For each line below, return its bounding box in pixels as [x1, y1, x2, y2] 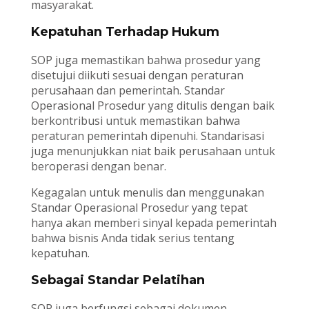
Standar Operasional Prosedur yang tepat [30, 200, 248, 216]
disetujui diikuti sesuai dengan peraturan [30, 68, 243, 83]
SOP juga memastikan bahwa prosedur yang [30, 52, 261, 68]
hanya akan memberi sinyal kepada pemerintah [30, 215, 277, 231]
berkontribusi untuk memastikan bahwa [30, 113, 240, 129]
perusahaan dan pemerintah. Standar [30, 83, 225, 99]
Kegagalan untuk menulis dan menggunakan [30, 185, 264, 201]
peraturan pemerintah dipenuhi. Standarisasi [30, 128, 264, 144]
